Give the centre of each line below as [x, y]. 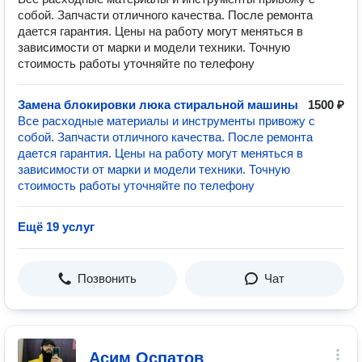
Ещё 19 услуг [56, 227]
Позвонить [107, 278]
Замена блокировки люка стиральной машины [158, 105]
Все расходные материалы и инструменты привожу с [166, 121]
